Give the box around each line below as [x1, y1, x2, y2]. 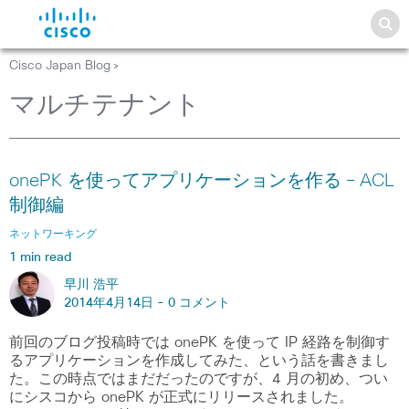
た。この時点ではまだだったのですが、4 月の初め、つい [9, 372, 388, 386]
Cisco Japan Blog [9, 59, 110, 72]
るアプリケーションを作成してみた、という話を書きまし [9, 353, 389, 368]
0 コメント [168, 297, 230, 309]
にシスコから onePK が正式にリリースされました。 [9, 390, 353, 404]
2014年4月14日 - [64, 297, 168, 309]
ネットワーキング [9, 229, 97, 240]
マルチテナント [9, 92, 201, 119]
